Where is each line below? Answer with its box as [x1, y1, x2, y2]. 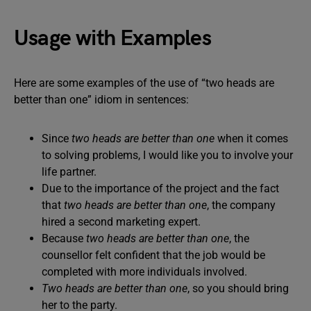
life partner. [42, 165, 96, 178]
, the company [207, 199, 276, 212]
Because [42, 232, 86, 245]
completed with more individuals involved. [42, 265, 247, 278]
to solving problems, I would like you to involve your [42, 149, 293, 162]
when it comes [215, 132, 288, 145]
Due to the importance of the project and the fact [42, 182, 279, 195]
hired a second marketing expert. [42, 215, 201, 228]
